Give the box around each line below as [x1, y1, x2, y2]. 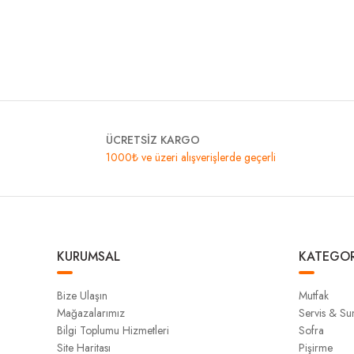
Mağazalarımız [57, 305, 125, 321]
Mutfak [299, 288, 329, 303]
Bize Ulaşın [57, 288, 107, 303]
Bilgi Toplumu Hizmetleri [57, 322, 169, 338]
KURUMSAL [57, 247, 120, 265]
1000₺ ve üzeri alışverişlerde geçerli [105, 149, 276, 165]
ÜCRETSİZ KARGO [105, 132, 200, 148]
